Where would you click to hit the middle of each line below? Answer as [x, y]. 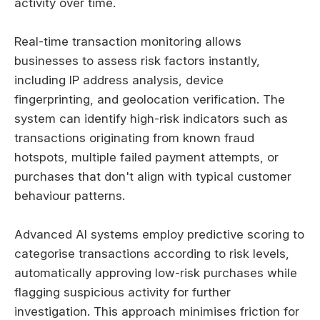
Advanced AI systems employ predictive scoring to [159, 235]
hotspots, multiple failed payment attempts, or [146, 157]
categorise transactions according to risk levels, [152, 254]
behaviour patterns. [70, 195]
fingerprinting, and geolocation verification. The [150, 99]
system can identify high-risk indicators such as [151, 118]
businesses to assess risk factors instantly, [137, 60]
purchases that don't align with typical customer [153, 176]
